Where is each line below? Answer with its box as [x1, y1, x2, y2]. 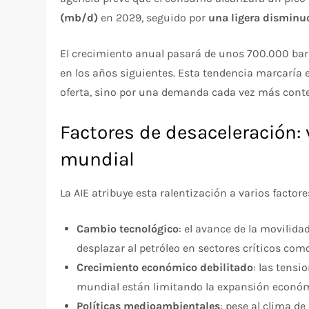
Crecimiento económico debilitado [77, 261, 254, 275]
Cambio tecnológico [77, 222, 179, 236]
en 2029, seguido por [98, 11, 209, 25]
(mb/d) [60, 11, 99, 25]
